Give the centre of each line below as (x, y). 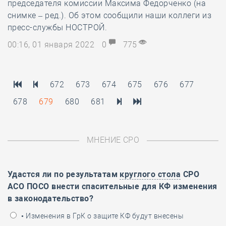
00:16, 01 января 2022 (52, 45)
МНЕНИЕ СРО (113, 140)
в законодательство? (51, 199)
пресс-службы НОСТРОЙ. (58, 27)
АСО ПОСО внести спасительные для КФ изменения (112, 186)
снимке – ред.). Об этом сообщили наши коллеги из (110, 15)
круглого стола (150, 174)
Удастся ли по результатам (64, 174)
